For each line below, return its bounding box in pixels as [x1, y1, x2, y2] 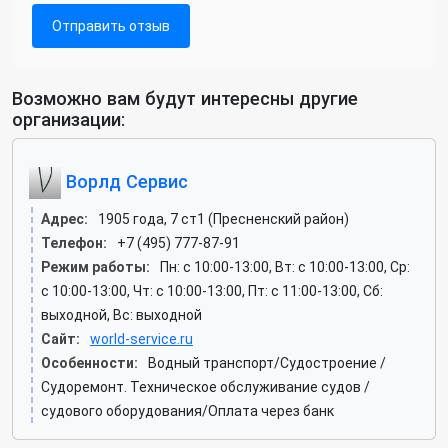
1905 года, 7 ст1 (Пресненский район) [98, 211, 349, 227]
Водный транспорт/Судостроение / [148, 355, 386, 371]
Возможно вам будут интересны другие [12, 88, 358, 109]
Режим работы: [41, 259, 150, 275]
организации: [12, 109, 125, 130]
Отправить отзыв [52, 18, 170, 34]
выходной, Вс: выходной [41, 307, 202, 323]
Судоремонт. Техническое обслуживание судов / [41, 379, 370, 395]
